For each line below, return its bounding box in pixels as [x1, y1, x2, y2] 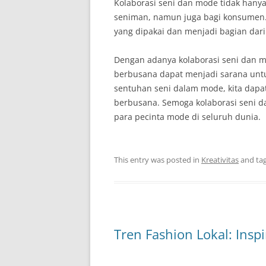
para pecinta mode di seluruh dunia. [114, 111, 261, 122]
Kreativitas [201, 154, 239, 165]
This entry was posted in [114, 154, 201, 165]
